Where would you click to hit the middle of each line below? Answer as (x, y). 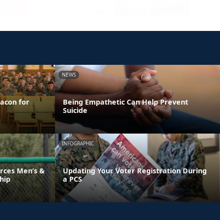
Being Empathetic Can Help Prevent (125, 102)
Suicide (75, 110)
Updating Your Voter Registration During (135, 170)
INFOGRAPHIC (78, 143)
